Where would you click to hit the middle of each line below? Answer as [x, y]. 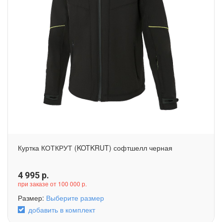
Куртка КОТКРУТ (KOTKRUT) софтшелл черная [95, 147]
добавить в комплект [62, 209]
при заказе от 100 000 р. [52, 183]
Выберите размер [75, 197]
